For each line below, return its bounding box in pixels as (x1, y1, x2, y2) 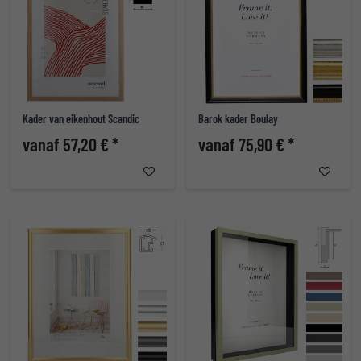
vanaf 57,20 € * (23, 134, 118, 155)
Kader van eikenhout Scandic (23, 112, 139, 126)
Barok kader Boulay (198, 112, 278, 126)
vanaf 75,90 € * (198, 134, 294, 155)
